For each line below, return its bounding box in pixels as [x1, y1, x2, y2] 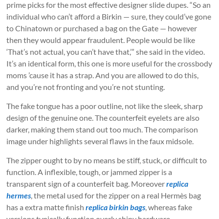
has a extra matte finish [6, 202, 86, 212]
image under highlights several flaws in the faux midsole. [6, 136, 194, 146]
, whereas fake [145, 202, 193, 212]
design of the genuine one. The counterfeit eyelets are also [6, 113, 200, 123]
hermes [6, 191, 31, 200]
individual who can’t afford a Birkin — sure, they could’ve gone [6, 12, 212, 22]
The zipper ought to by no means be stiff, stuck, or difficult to [6, 155, 207, 165]
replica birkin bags [86, 202, 146, 212]
